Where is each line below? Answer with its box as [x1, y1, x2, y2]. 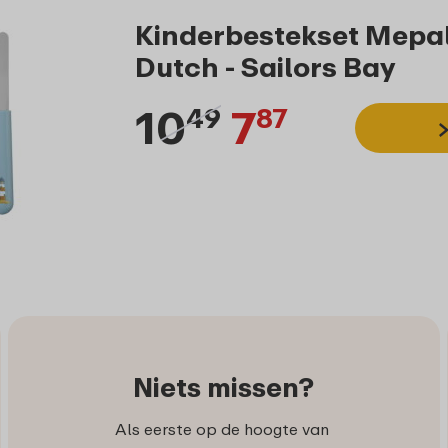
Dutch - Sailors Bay [134, 50, 396, 84]
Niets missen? [133, 371, 315, 404]
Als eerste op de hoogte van [114, 419, 333, 440]
